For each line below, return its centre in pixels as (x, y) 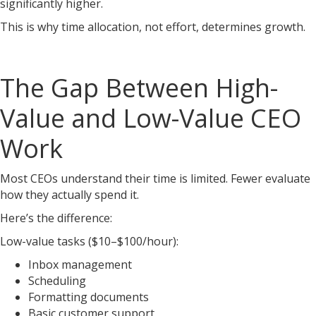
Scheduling (57, 281)
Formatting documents (89, 297)
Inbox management (80, 265)
